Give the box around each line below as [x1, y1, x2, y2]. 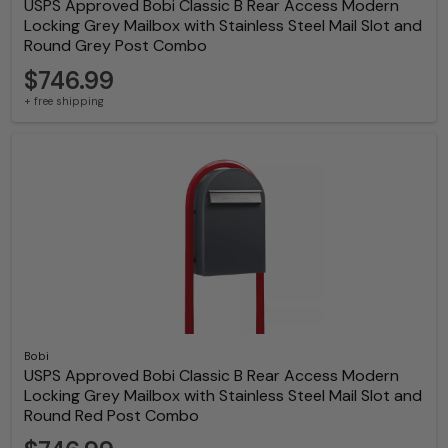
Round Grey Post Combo [24, 34, 207, 56]
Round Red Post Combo [24, 404, 199, 426]
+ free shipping [24, 93, 104, 108]
